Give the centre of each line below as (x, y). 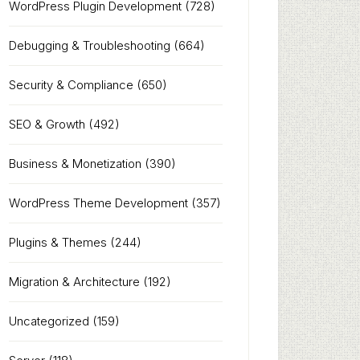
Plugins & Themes (58, 242)
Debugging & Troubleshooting (90, 45)
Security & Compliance (71, 85)
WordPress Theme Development (98, 203)
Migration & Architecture (74, 282)
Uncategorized (49, 321)
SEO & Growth (47, 124)
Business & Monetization (75, 164)
